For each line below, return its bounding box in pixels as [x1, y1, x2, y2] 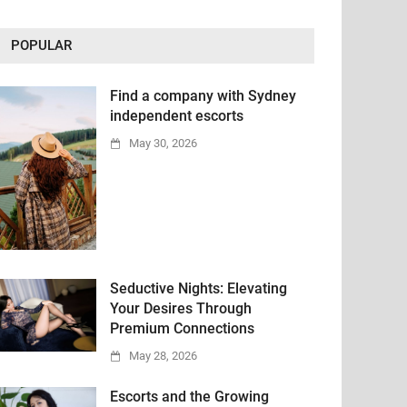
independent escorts [110, 107, 243, 124]
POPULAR [11, 37, 73, 54]
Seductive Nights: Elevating [110, 280, 287, 297]
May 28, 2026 [129, 349, 197, 362]
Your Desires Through [110, 300, 252, 317]
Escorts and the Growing [110, 388, 269, 405]
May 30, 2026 [129, 136, 197, 150]
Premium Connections [110, 320, 254, 337]
